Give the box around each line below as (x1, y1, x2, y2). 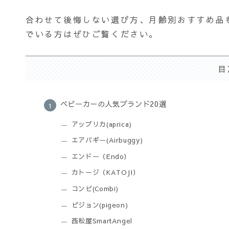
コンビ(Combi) (71, 184, 121, 194)
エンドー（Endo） (71, 151, 131, 161)
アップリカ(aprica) (71, 119, 134, 129)
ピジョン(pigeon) (71, 200, 133, 210)
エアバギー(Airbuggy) (71, 135, 145, 145)
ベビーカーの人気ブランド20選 (60, 98, 167, 109)
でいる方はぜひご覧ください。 (26, 28, 158, 40)
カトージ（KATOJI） (71, 168, 140, 177)
